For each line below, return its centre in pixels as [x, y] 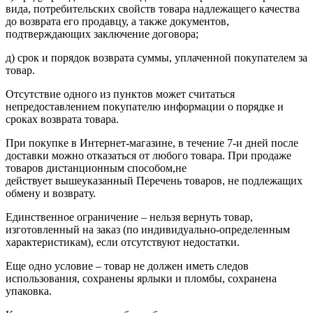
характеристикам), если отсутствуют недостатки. [123, 242]
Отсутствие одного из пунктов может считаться [120, 94]
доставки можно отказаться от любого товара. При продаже [148, 155]
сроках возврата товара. [62, 119]
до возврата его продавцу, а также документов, [117, 21]
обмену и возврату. [51, 193]
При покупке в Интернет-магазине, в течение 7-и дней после [152, 143]
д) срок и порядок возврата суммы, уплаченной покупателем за [156, 57]
